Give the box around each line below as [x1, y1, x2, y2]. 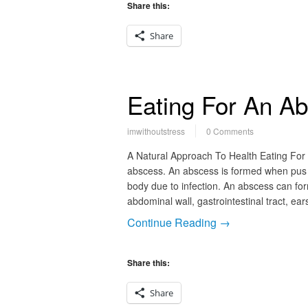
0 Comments [206, 125, 254, 137]
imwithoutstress [126, 125, 185, 137]
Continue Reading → [126, 214, 230, 230]
